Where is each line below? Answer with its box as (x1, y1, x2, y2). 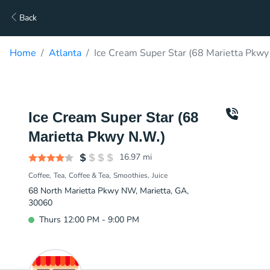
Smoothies (113, 171, 148, 180)
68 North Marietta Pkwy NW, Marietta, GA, (28, 185, 189, 196)
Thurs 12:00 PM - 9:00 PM (39, 214, 139, 225)
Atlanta (49, 46, 81, 60)
